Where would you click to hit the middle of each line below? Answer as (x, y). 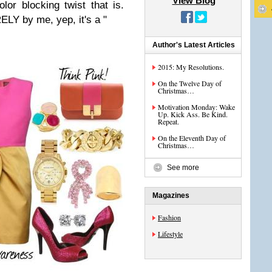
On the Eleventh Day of (192, 138)
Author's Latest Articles (194, 45)
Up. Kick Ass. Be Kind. (193, 114)
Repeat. (168, 121)
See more (183, 168)
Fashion (169, 217)
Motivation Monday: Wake (196, 107)
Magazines (171, 195)
